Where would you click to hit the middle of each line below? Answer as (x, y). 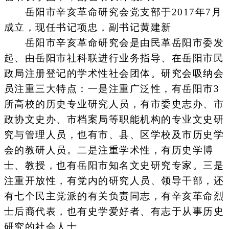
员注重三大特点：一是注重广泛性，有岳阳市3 (111, 89)
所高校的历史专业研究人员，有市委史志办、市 (114, 104)
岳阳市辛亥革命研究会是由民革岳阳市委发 (114, 43)
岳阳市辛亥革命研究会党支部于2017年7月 (113, 12)
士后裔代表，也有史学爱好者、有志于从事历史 (114, 212)
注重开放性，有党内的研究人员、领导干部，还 (114, 181)
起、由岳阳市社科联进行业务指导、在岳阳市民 (114, 58)
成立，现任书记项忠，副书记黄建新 (88, 28)
